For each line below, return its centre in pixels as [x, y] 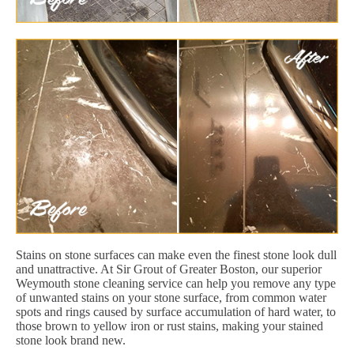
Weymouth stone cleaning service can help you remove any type [176, 283]
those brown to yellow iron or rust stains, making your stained [169, 326]
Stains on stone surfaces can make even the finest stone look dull [176, 254]
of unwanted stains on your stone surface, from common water [171, 297]
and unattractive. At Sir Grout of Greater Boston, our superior [169, 269]
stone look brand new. [71, 340]
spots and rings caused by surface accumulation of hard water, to [176, 311]
